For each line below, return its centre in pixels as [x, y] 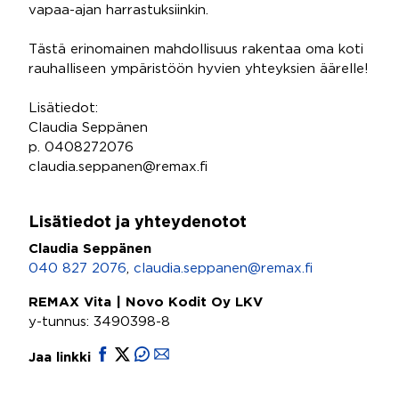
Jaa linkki [62, 358]
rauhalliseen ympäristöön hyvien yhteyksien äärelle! [199, 69]
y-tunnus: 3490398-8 [99, 322]
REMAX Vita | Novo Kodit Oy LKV [146, 302]
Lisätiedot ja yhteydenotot [138, 223]
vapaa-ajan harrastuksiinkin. [118, 10]
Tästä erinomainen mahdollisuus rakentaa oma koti [196, 49]
